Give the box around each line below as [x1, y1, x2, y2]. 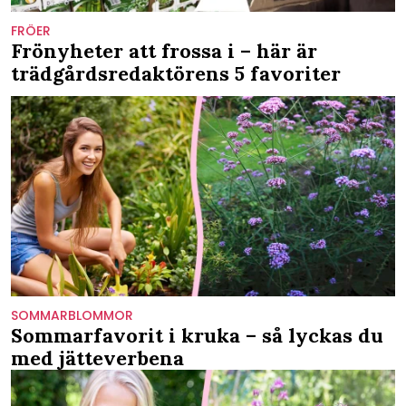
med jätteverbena [11, 345, 184, 372]
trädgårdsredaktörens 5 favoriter [11, 60, 341, 86]
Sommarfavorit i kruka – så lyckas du [11, 323, 383, 349]
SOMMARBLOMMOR [11, 306, 133, 325]
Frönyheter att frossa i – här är [11, 37, 317, 63]
